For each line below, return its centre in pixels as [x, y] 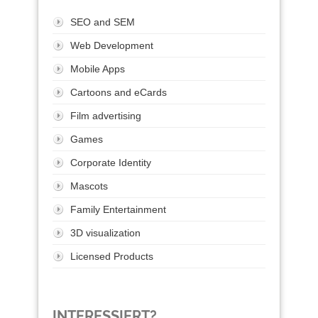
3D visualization [105, 233]
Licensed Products [112, 257]
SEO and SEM [103, 22]
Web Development [112, 46]
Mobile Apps [98, 69]
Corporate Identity [111, 163]
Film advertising [106, 116]
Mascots [89, 186]
